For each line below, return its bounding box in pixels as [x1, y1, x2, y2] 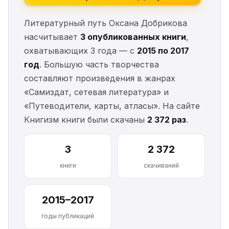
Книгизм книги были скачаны [24, 114, 147, 125]
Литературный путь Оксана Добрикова [24, 18, 187, 28]
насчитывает [24, 32, 80, 42]
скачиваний [144, 162, 179, 169]
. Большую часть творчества [39, 59, 159, 70]
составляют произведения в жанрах [24, 73, 175, 83]
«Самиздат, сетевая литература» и [24, 87, 169, 97]
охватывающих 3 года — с [24, 45, 137, 56]
